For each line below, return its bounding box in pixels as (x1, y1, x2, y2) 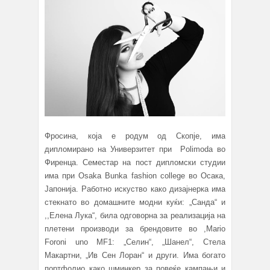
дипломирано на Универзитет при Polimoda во (45, 145, 225, 154)
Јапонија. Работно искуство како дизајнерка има (45, 184, 225, 194)
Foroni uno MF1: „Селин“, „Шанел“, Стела (45, 237, 225, 247)
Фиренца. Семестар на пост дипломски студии (45, 158, 225, 168)
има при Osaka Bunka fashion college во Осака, (45, 171, 225, 181)
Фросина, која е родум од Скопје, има (45, 131, 225, 141)
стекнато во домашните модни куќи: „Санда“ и (45, 198, 225, 207)
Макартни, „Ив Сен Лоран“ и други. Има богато (45, 251, 225, 260)
